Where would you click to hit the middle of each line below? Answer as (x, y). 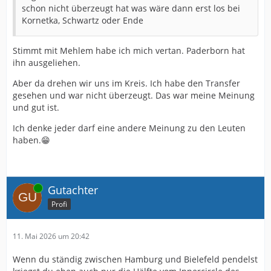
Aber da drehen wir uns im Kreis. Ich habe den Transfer (126, 83)
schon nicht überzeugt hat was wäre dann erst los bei (131, 8)
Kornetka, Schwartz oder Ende (83, 21)
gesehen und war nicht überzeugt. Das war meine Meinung (134, 96)
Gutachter (73, 190)
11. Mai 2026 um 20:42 (51, 237)
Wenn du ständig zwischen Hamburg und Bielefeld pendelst (135, 260)
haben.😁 (31, 140)
